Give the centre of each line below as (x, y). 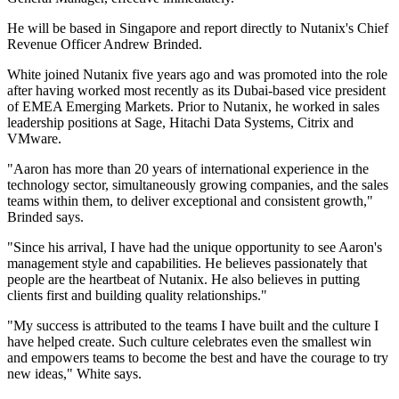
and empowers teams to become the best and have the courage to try (198, 358)
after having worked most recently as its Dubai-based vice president (196, 91)
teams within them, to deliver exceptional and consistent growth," (190, 201)
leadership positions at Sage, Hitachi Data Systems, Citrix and (180, 123)
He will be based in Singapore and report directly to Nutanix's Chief (198, 28)
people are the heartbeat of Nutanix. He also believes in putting (183, 280)
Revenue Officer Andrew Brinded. (105, 45)
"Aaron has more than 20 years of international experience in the (188, 169)
